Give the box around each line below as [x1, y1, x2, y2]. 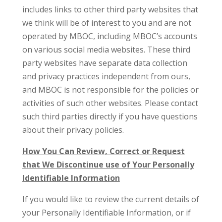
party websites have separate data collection [22, 57, 187, 68]
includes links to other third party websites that [22, 4, 198, 15]
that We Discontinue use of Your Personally [22, 159, 194, 170]
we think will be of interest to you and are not [22, 17, 191, 28]
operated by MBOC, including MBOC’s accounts [22, 31, 197, 42]
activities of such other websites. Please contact [22, 98, 198, 109]
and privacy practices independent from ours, [22, 71, 190, 82]
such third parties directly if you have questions [22, 111, 198, 122]
